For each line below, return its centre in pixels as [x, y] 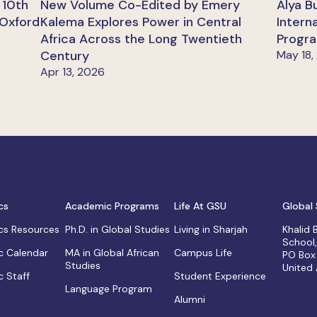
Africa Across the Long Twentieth [142, 39]
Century [65, 56]
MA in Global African [113, 253]
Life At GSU [200, 206]
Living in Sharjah [211, 230]
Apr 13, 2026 [73, 72]
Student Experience [220, 276]
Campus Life [203, 253]
